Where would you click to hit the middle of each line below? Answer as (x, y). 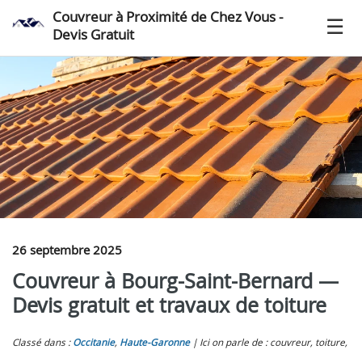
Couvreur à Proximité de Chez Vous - (168, 17)
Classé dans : (42, 342)
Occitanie (94, 342)
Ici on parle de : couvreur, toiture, (274, 342)
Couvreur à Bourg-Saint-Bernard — (175, 281)
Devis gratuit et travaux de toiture (169, 305)
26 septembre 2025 (67, 250)
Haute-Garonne (155, 342)
